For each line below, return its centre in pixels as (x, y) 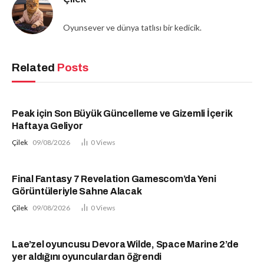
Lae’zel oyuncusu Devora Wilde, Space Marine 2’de (125, 245)
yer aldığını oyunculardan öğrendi (87, 257)
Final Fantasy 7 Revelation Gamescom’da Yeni (114, 179)
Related (34, 68)
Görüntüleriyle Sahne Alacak (77, 192)
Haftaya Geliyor (47, 126)
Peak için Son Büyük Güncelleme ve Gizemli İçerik (122, 114)
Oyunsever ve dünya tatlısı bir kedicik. (132, 28)
